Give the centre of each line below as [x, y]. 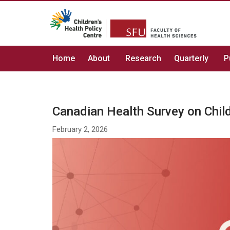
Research [143, 58]
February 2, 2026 [80, 129]
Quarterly [191, 58]
